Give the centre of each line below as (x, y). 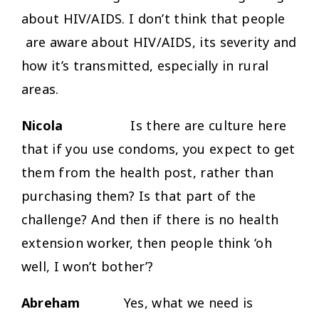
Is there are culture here (209, 125)
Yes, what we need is (167, 302)
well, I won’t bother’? (88, 266)
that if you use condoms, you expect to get (158, 148)
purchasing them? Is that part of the (139, 195)
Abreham (51, 302)
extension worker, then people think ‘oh (147, 242)
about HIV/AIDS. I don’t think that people (153, 18)
